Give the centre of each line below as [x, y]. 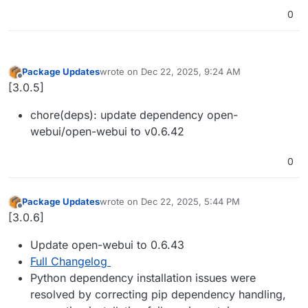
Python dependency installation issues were [143, 278]
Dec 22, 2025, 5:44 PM [190, 202]
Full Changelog [69, 261]
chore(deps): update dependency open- [134, 114]
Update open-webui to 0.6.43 [107, 245]
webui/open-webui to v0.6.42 [107, 131]
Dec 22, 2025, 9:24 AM [191, 71]
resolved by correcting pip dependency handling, [158, 294]
